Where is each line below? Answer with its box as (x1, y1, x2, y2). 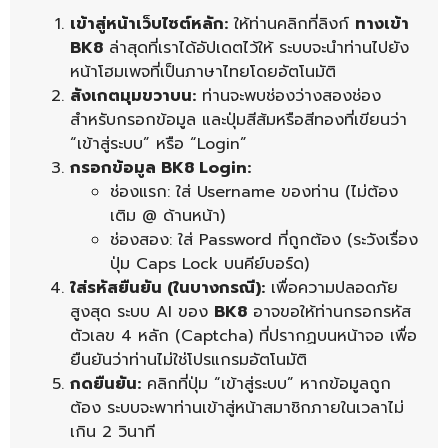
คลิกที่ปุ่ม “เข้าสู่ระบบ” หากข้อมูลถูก (141, 371, 391, 396)
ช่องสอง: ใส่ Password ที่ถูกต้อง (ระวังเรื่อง (110, 227, 418, 252)
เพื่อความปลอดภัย (265, 275, 398, 300)
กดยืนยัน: (70, 371, 141, 396)
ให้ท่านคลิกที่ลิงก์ (228, 11, 355, 36)
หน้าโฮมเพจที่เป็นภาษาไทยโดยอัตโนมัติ (70, 59, 336, 84)
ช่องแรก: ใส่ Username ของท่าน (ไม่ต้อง (110, 179, 398, 204)
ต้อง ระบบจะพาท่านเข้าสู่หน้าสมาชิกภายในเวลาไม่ (70, 395, 404, 420)
